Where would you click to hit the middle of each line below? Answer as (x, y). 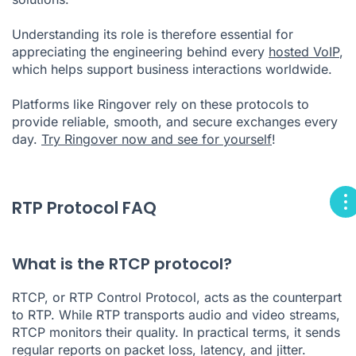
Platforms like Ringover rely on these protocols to (161, 104)
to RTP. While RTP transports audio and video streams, (176, 314)
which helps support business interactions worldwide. (172, 69)
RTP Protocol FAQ (84, 207)
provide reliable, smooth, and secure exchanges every (175, 121)
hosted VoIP (304, 51)
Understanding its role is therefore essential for (153, 34)
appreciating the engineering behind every (140, 51)
